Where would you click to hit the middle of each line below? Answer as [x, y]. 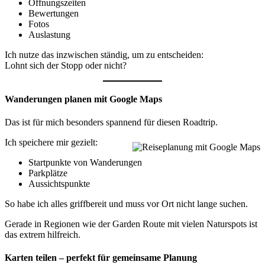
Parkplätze [48, 173]
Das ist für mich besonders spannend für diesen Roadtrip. [111, 122]
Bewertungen [54, 13]
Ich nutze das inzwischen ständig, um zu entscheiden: [104, 54]
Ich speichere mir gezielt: [51, 143]
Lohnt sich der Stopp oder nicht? [66, 65]
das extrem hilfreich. [43, 235]
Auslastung [49, 34]
